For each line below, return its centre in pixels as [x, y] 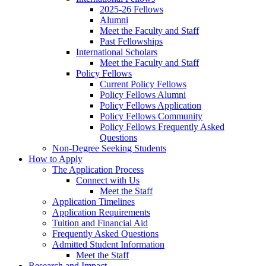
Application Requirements [101, 213]
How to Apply [56, 159]
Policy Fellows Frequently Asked [162, 127]
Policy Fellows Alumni [143, 95]
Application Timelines [94, 202]
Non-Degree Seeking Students [109, 148]
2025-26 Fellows [132, 9]
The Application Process [98, 170]
